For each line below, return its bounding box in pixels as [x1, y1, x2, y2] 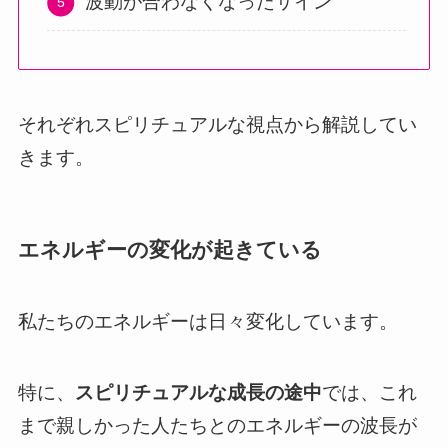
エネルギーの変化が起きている [17, 237, 322, 261]
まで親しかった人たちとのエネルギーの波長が [17, 414, 417, 436]
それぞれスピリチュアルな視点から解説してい [17, 113, 417, 135]
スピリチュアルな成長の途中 [74, 381, 322, 403]
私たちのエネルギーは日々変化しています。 [17, 311, 398, 333]
